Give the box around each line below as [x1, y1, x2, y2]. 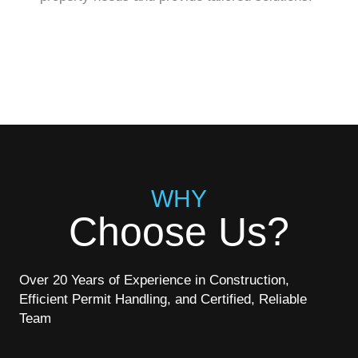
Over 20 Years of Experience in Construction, [19, 272, 289, 288]
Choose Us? [69, 209, 289, 255]
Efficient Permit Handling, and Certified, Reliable [19, 292, 307, 308]
